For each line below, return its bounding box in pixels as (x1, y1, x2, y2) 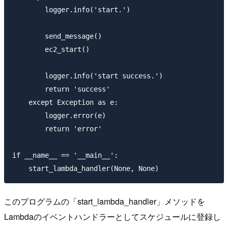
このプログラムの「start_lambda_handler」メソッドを (4, 195, 205, 207)
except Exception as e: (12, 98, 118, 107)
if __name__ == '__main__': (12, 151, 118, 160)
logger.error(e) (12, 111, 106, 120)
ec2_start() (12, 45, 90, 54)
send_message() (12, 32, 102, 41)
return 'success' (12, 85, 110, 94)
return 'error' (12, 125, 102, 133)
